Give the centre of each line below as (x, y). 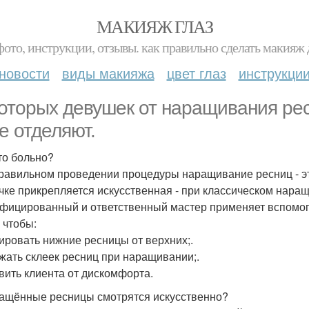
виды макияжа (108, 73)
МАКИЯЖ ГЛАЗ (154, 26)
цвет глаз (196, 73)
